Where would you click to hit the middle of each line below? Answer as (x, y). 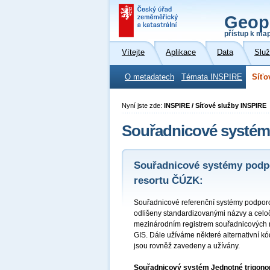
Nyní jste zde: (143, 105)
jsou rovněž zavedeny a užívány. (187, 246)
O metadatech (149, 77)
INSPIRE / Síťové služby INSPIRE (215, 105)
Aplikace (181, 52)
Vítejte (133, 52)
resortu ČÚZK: (168, 181)
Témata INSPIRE (212, 77)
